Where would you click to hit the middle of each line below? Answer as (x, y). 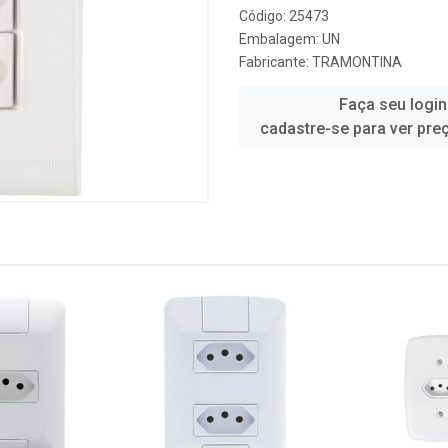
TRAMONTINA (357, 62)
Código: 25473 (284, 16)
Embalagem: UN (289, 39)
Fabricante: (275, 62)
